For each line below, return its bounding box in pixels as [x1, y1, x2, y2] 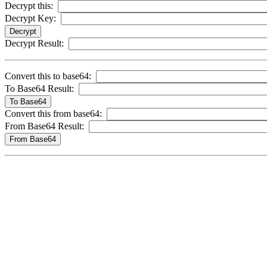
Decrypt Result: [5, 38, 64, 48]
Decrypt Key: [5, 13, 56, 23]
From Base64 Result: [5, 120, 84, 131]
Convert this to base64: [5, 70, 91, 81]
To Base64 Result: [5, 83, 74, 94]
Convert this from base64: [5, 108, 102, 119]
